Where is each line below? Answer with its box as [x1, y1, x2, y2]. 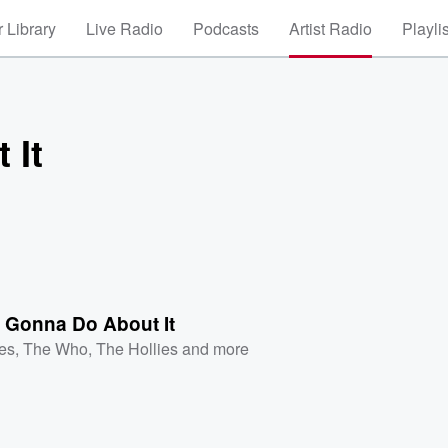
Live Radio [86, 17, 163, 40]
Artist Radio [289, 17, 372, 40]
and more [178, 336, 250, 360]
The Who [23, 336, 89, 360]
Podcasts [193, 17, 259, 40]
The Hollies [96, 336, 179, 360]
